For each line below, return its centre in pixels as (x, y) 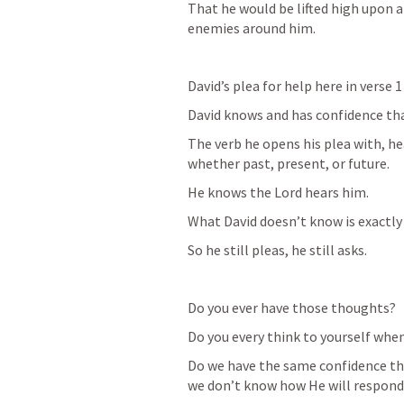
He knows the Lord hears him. (278, 192)
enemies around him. (253, 28)
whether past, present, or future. (290, 163)
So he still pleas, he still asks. (279, 249)
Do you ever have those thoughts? (292, 307)
